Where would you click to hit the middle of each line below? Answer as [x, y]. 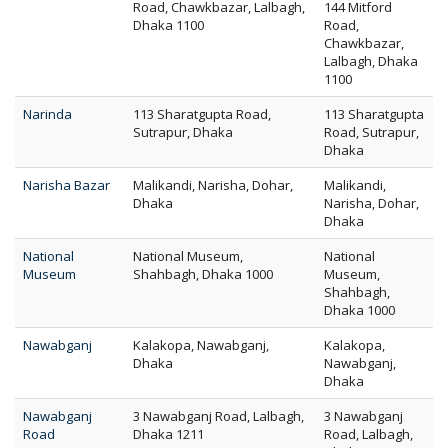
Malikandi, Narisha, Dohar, [213, 185]
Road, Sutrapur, [371, 132]
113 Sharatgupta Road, [202, 114]
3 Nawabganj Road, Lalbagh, [218, 416]
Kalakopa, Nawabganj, [201, 345]
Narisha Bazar [66, 185]
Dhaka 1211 [168, 434]
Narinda [47, 114]
